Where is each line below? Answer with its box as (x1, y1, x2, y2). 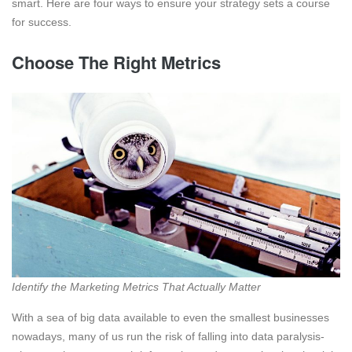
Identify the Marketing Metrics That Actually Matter (12, 280, 261, 293)
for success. (12, 15, 71, 28)
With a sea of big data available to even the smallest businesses (12, 310, 329, 324)
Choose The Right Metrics (12, 49, 221, 75)
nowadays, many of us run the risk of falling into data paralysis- (12, 329, 324, 343)
